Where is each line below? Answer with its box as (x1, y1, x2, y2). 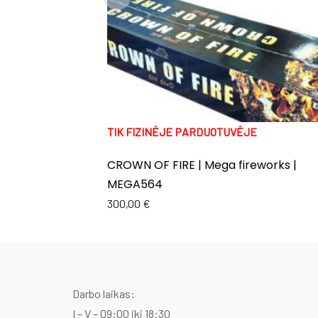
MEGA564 (107, 176, 163, 193)
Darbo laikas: (72, 287, 135, 301)
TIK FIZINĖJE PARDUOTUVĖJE (107, 125, 258, 139)
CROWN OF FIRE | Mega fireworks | (107, 157, 297, 174)
